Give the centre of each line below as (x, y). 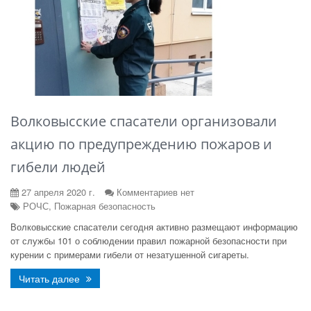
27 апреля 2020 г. (57, 192)
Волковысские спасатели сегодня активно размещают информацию (154, 227)
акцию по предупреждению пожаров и (141, 144)
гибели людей (58, 167)
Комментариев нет (155, 192)
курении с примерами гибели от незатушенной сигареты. (130, 254)
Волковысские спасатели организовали (144, 121)
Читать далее (51, 278)
